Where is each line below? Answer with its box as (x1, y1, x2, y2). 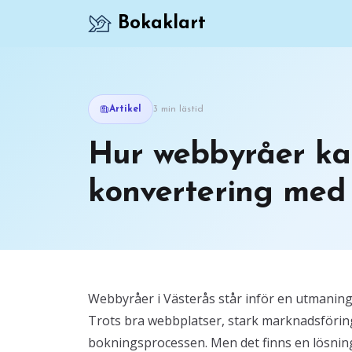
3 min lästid (153, 104, 203, 114)
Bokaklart (118, 14, 206, 33)
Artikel (109, 104, 141, 114)
